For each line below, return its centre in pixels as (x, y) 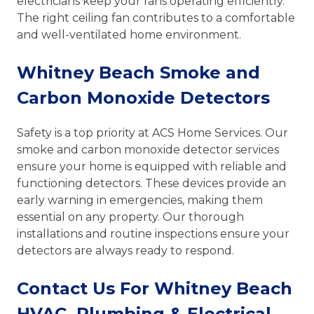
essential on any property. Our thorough (130, 217)
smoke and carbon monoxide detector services (148, 149)
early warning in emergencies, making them (140, 200)
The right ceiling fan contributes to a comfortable (156, 18)
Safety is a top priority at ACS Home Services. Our (152, 132)
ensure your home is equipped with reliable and (152, 166)
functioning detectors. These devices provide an (151, 183)
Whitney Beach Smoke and (138, 72)
